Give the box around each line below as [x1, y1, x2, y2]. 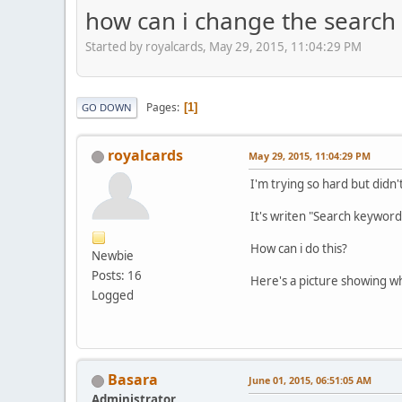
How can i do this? [250, 240, 347, 258]
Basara [108, 370, 158, 390]
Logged [92, 287, 134, 304]
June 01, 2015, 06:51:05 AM [249, 373, 371, 388]
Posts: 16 [92, 267, 142, 284]
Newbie [92, 248, 134, 265]
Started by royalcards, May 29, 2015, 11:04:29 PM [85, 39, 362, 56]
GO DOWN [82, 100, 132, 115]
